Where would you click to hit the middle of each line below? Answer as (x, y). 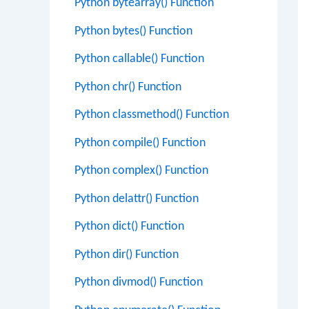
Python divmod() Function (139, 282)
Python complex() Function (141, 171)
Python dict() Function (129, 227)
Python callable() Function (139, 59)
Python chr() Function (128, 87)
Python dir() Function (127, 255)
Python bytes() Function (133, 31)
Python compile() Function (140, 143)
